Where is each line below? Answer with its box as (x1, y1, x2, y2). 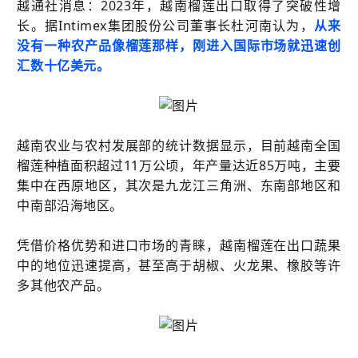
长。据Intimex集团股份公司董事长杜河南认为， (17, 16, 314, 34)
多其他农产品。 (17, 276, 110, 294)
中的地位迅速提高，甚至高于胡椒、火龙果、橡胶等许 (17, 256, 341, 274)
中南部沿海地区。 (17, 196, 123, 214)
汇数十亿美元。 (17, 56, 110, 74)
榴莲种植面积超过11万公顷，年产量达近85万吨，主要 (17, 156, 341, 174)
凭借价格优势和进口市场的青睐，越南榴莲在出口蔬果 (17, 236, 341, 254)
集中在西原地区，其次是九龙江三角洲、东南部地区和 (17, 176, 341, 194)
